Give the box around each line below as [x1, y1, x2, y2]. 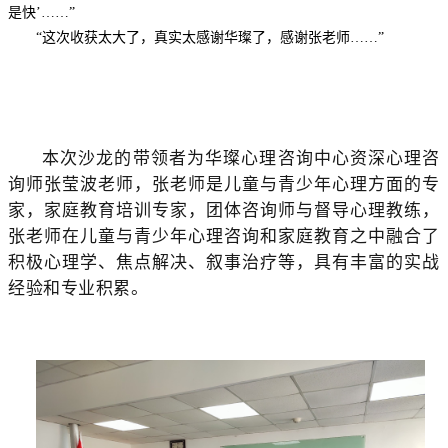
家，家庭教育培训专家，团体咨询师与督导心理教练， [8, 201, 440, 220]
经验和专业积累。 [8, 279, 149, 298]
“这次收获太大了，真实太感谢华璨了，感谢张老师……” [36, 30, 384, 45]
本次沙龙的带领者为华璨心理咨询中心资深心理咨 [42, 149, 440, 168]
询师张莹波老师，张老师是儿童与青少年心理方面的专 [8, 175, 440, 194]
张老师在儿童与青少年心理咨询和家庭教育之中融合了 [8, 227, 440, 246]
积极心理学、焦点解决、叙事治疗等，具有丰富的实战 [8, 253, 440, 272]
